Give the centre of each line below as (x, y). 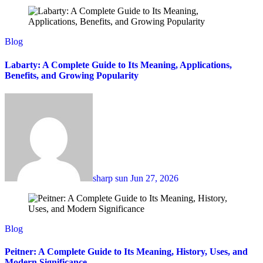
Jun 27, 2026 (154, 178)
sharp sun (112, 178)
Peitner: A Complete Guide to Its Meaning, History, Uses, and (126, 252)
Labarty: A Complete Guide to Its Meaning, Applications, (118, 65)
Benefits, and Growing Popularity (72, 75)
